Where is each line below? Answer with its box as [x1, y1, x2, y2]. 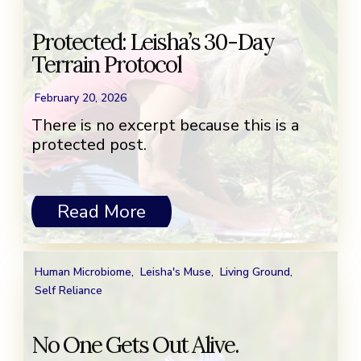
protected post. [31, 134, 147, 156]
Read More [56, 199, 146, 225]
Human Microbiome [35, 264, 131, 280]
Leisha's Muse [140, 264, 211, 280]
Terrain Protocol [31, 50, 181, 80]
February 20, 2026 [35, 90, 127, 106]
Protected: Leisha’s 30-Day [31, 27, 274, 57]
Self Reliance [35, 283, 102, 299]
